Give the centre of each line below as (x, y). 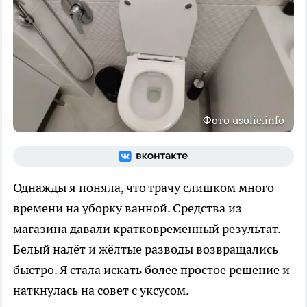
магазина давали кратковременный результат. (147, 228)
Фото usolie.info (244, 120)
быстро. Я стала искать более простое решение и (151, 269)
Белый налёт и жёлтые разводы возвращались (146, 249)
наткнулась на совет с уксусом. (101, 290)
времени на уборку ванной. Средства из (127, 208)
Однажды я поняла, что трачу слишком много (144, 187)
